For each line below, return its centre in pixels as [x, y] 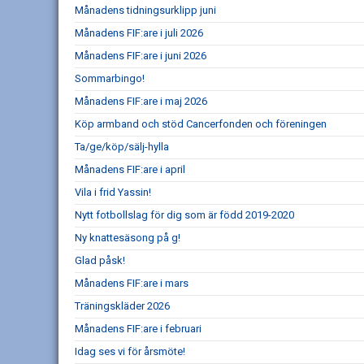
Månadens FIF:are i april [130, 169]
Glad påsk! [100, 260]
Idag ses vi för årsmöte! [130, 351]
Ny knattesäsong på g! [128, 238]
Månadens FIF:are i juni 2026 [141, 56]
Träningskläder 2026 [122, 306]
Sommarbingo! [110, 78]
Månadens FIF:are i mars [132, 283]
